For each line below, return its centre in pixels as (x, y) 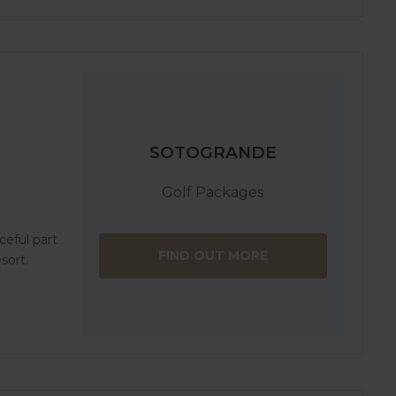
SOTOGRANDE (213, 153)
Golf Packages (213, 192)
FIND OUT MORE (213, 255)
